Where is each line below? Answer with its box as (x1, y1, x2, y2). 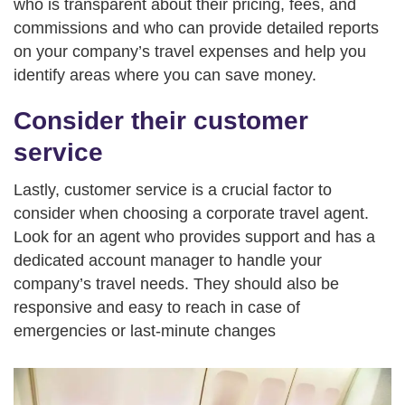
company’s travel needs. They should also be (14, 275, 339, 293)
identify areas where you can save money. (14, 66, 316, 84)
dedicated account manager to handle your (14, 251, 322, 269)
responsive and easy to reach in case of (14, 298, 300, 316)
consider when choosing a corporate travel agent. (14, 204, 369, 222)
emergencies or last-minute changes (14, 322, 276, 340)
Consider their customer (14, 106, 308, 135)
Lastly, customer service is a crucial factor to (14, 181, 332, 199)
